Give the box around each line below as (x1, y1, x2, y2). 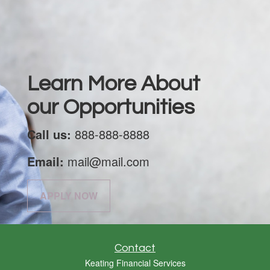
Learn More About (27, 72, 200, 95)
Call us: (27, 125, 71, 143)
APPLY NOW (40, 188, 98, 202)
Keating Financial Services (84, 256, 186, 269)
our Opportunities (27, 95, 195, 119)
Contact (115, 242, 155, 254)
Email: (27, 152, 64, 170)
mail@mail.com (64, 152, 149, 170)
